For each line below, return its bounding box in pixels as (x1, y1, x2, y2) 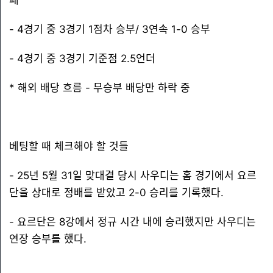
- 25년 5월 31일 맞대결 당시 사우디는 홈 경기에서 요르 (9, 169, 257, 182)
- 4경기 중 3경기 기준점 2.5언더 (9, 52, 155, 65)
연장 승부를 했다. (9, 233, 87, 245)
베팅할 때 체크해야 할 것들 (9, 140, 129, 152)
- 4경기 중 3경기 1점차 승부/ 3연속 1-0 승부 (9, 23, 210, 35)
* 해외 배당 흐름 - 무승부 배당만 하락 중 (9, 82, 190, 94)
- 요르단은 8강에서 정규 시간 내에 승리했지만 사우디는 (9, 216, 256, 228)
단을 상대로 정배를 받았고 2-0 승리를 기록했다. (9, 186, 224, 199)
